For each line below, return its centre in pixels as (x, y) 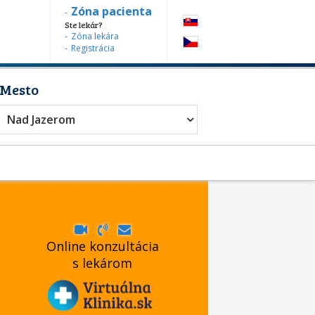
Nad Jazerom (41, 120)
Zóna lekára (95, 36)
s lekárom (103, 263)
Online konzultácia (102, 246)
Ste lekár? (84, 25)
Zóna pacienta (111, 11)
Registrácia (93, 48)
